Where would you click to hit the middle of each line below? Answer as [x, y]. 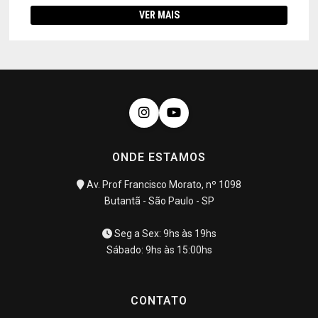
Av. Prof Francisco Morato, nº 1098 [163, 185]
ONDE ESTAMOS [159, 158]
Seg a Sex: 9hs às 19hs [164, 234]
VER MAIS [159, 15]
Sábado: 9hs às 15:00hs [159, 250]
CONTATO [159, 301]
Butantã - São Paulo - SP [159, 201]
